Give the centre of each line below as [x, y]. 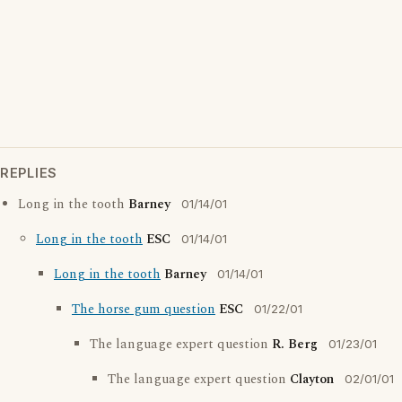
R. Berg [295, 345]
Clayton [312, 380]
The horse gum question [144, 310]
